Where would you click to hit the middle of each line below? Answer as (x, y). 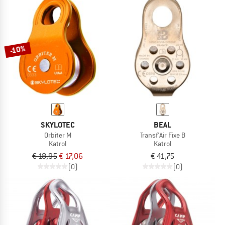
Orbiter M (58, 135)
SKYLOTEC (58, 125)
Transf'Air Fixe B (162, 135)
